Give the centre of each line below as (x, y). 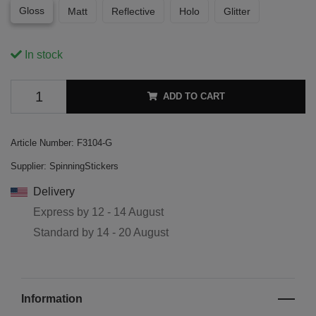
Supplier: (29, 166)
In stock (42, 55)
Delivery (54, 192)
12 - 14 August (128, 212)
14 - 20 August (133, 233)
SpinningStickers (84, 166)
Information (52, 299)
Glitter (237, 12)
